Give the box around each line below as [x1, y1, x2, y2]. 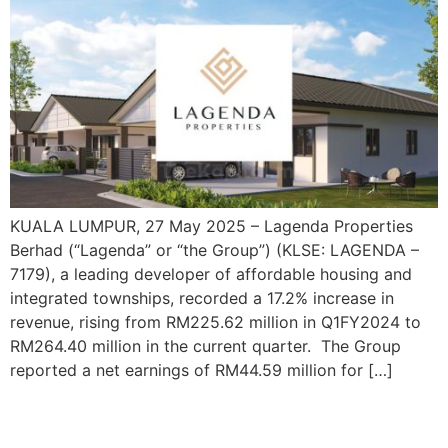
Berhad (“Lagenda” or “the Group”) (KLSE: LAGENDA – [10, 240, 419, 261]
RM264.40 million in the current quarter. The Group [10, 336, 401, 357]
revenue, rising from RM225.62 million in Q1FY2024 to [10, 312, 421, 333]
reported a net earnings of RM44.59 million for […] [10, 360, 393, 381]
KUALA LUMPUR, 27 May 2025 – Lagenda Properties [10, 216, 413, 237]
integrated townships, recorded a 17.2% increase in [10, 288, 394, 309]
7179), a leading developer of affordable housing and [10, 264, 412, 285]
